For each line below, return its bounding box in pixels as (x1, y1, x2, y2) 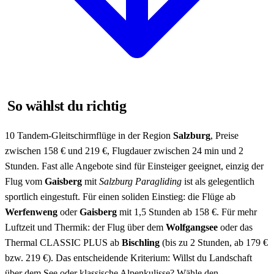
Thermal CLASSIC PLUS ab (5, 237, 122, 248)
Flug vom (5, 176, 45, 187)
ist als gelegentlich (182, 176, 254, 187)
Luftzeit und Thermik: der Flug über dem (5, 221, 166, 232)
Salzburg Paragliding (99, 176, 182, 187)
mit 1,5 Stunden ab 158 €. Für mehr (117, 206, 257, 217)
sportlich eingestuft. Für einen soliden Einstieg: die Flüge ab (5, 191, 235, 202)
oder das (218, 221, 253, 232)
